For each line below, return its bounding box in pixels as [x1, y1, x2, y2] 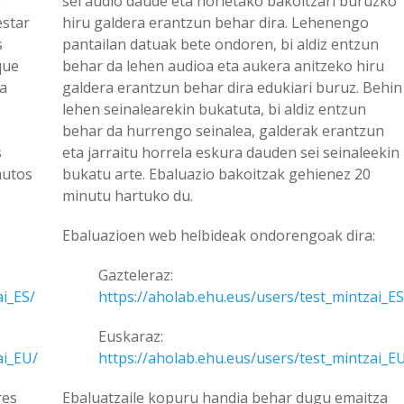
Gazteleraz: [97, 265, 173, 285]
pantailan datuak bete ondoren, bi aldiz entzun [61, 34, 379, 54]
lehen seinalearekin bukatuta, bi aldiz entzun [61, 99, 366, 119]
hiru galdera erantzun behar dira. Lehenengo [61, 13, 369, 32]
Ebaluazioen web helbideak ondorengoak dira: [61, 225, 375, 245]
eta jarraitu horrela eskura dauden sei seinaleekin [61, 142, 399, 162]
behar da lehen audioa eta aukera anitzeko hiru [61, 56, 384, 76]
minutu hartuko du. [61, 186, 193, 206]
